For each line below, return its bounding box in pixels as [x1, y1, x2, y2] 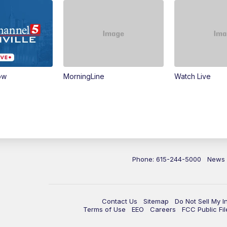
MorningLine [63, 72, 105, 81]
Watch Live [174, 72, 211, 81]
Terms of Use [83, 205, 126, 214]
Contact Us [102, 197, 137, 206]
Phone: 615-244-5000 [132, 155, 201, 164]
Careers [150, 205, 176, 214]
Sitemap [143, 197, 169, 206]
